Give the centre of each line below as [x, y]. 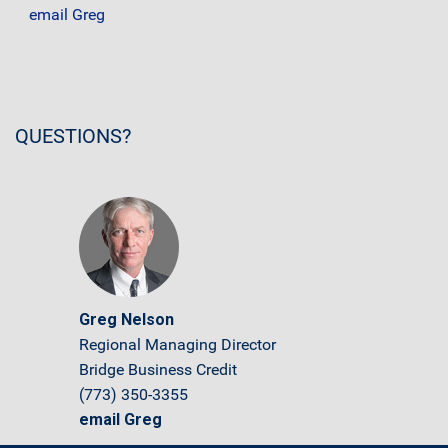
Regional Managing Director [177, 344]
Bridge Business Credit [158, 369]
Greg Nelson [126, 319]
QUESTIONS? [73, 136]
